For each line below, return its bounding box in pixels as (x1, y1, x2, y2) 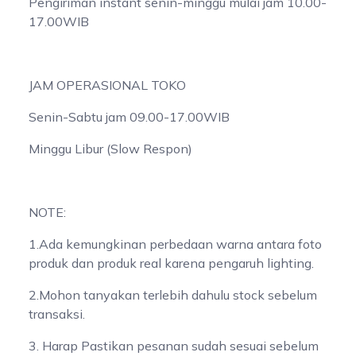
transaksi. (29, 305, 85, 322)
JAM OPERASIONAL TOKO (29, 76, 186, 93)
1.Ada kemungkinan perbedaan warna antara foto (29, 235, 322, 252)
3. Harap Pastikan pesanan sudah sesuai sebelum (29, 337, 319, 354)
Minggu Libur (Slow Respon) (29, 140, 192, 157)
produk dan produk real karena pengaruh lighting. (29, 254, 314, 271)
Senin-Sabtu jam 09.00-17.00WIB (29, 108, 230, 125)
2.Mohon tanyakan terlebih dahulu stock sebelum (29, 286, 317, 303)
